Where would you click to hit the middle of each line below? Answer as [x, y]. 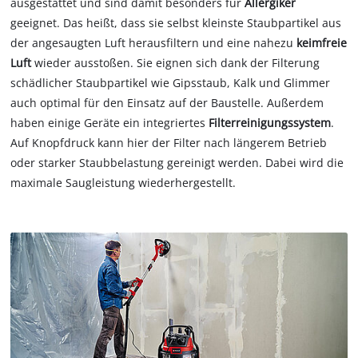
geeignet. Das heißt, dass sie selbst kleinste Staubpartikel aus [176, 22]
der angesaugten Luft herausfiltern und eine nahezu [154, 42]
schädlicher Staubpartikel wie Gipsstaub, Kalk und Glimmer [171, 82]
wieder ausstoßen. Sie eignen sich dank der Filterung [176, 62]
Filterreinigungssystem [270, 122]
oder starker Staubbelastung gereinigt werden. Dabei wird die [177, 162]
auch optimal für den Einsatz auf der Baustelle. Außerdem [167, 102]
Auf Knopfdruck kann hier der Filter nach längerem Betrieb [169, 142]
